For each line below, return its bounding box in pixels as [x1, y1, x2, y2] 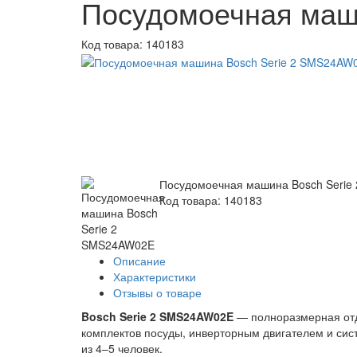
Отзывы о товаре [113, 284, 202, 301]
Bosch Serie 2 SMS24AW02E [81, 308, 233, 325]
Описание [113, 253, 166, 269]
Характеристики [113, 269, 196, 285]
